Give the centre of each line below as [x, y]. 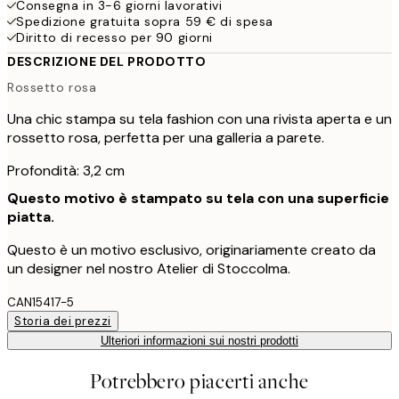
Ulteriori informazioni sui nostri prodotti [199, 341]
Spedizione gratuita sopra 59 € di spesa [145, 21]
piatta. [31, 217]
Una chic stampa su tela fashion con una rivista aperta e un [199, 119]
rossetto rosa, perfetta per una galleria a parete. [166, 138]
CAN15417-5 [41, 303]
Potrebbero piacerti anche [199, 382]
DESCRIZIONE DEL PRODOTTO [107, 61]
